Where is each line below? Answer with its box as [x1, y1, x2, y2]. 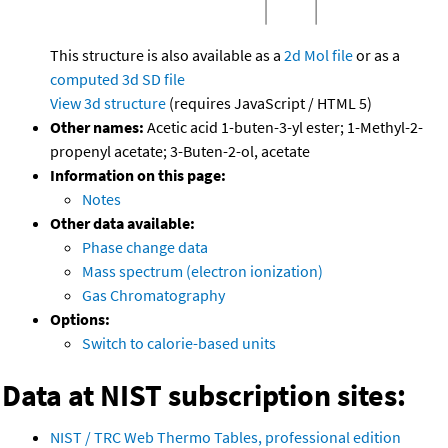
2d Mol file [284, 45, 353, 66]
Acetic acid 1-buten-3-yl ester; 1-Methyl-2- [144, 117, 423, 138]
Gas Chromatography [82, 285, 225, 306]
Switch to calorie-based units [82, 333, 276, 354]
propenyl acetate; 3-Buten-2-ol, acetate [50, 141, 310, 162]
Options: [50, 309, 110, 330]
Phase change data [82, 237, 208, 258]
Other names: [50, 117, 144, 138]
